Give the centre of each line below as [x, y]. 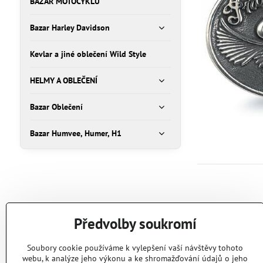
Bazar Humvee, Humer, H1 [75, 133]
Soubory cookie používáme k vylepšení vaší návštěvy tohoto [135, 248]
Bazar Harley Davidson [70, 28]
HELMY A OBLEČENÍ [63, 80]
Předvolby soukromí [135, 224]
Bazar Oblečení [56, 107]
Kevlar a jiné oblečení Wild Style [88, 54]
